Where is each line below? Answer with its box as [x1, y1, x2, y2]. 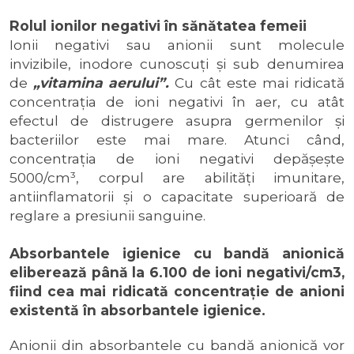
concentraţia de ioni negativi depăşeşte [9, 150, 345, 167]
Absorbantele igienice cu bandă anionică [9, 245, 345, 262]
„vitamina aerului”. [33, 74, 170, 91]
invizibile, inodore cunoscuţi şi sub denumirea [9, 55, 345, 72]
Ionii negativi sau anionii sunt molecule [9, 36, 345, 53]
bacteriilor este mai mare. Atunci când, [9, 131, 345, 148]
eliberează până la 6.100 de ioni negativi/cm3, [9, 264, 345, 281]
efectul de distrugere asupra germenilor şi [9, 112, 345, 129]
